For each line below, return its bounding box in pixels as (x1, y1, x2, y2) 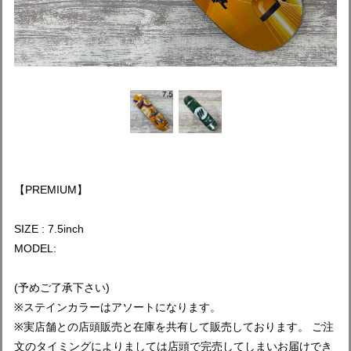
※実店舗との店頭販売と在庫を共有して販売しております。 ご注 (14, 320, 334, 333)
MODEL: (14, 242, 56, 255)
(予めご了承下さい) (14, 281, 110, 294)
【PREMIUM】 (14, 183, 88, 196)
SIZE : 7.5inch (14, 223, 84, 235)
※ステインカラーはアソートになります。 (14, 301, 221, 313)
